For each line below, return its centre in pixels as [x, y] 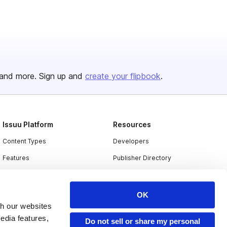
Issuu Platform [28, 124]
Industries [18, 191]
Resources [132, 124]
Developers [131, 141]
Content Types [25, 141]
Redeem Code [135, 175]
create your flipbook [123, 76]
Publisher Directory [142, 158]
